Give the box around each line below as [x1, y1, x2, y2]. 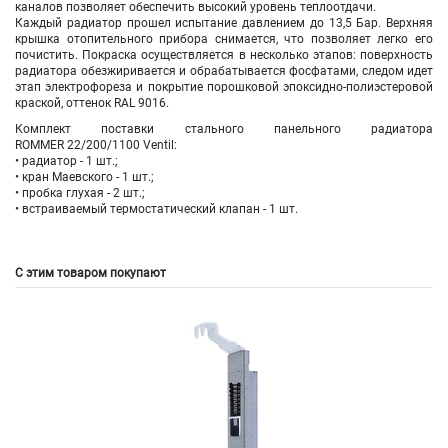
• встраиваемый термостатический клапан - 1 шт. [15, 201, 298, 216]
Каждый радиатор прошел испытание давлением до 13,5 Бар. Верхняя [15, 15, 433, 30]
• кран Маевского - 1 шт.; [15, 169, 154, 184]
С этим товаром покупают [15, 265, 166, 280]
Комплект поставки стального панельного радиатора [15, 121, 433, 136]
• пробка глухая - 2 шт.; [15, 185, 145, 200]
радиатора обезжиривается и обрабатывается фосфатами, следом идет [15, 63, 433, 78]
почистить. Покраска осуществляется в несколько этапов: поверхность [15, 47, 433, 62]
